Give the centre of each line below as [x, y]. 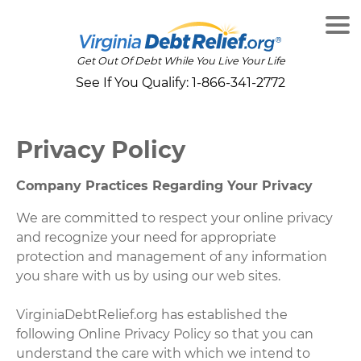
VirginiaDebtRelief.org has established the [152, 314]
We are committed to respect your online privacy [175, 218]
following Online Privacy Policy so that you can [165, 334]
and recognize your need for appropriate [147, 237]
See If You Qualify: [134, 83]
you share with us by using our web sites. [149, 276]
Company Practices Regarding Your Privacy [165, 185]
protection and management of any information [172, 256]
